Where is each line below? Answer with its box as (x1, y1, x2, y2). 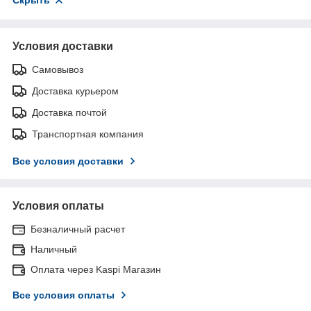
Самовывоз (32, 63, 83, 75)
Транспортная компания (32, 128, 144, 140)
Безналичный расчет (31, 223, 125, 235)
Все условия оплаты (12, 289, 115, 301)
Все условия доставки (12, 155, 124, 167)
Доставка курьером (32, 85, 119, 96)
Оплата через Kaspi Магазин (31, 263, 161, 275)
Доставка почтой (32, 106, 107, 118)
